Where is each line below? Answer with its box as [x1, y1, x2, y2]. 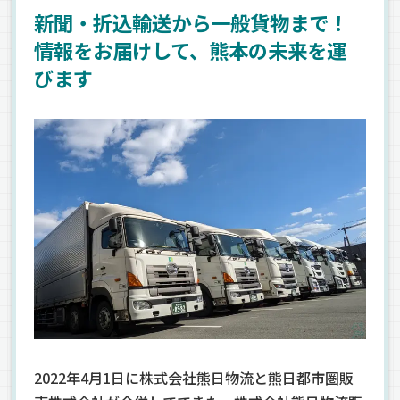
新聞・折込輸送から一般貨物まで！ [34, 7, 349, 37]
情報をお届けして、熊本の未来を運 [34, 35, 347, 64]
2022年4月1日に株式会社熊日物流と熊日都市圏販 [34, 366, 354, 388]
